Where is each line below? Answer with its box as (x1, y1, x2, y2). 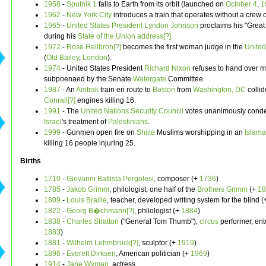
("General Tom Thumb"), (119, 217, 199, 226)
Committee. (166, 75, 205, 84)
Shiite (137, 128, 155, 137)
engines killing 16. (75, 96, 136, 105)
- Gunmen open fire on (61, 128, 137, 137)
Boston (153, 85, 175, 94)
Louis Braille (66, 196, 107, 205)
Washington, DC (193, 85, 246, 94)
